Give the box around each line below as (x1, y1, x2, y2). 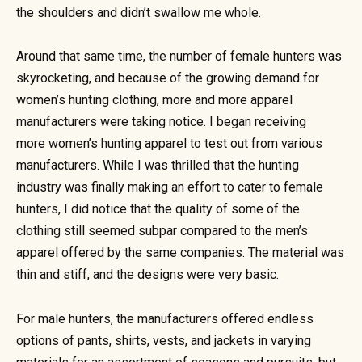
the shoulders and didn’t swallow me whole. (16, 5, 261, 21)
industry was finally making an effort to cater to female (16, 179, 323, 196)
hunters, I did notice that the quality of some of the (16, 201, 300, 217)
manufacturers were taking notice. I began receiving (16, 114, 306, 130)
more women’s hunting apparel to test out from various (16, 136, 322, 152)
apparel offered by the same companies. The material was (16, 245, 344, 261)
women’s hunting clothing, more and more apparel (16, 92, 293, 108)
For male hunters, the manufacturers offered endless (16, 310, 314, 326)
